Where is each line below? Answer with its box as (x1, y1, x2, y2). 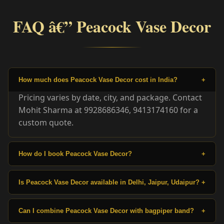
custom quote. (18, 116, 73, 128)
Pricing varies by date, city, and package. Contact (18, 91, 202, 103)
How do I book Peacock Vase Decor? (18, 149, 132, 157)
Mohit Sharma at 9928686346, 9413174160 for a (18, 104, 198, 115)
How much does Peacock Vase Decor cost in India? (18, 75, 177, 83)
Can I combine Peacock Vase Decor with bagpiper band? (18, 206, 194, 214)
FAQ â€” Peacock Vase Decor (13, 14, 211, 38)
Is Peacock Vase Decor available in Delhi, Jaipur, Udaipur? (18, 178, 199, 186)
